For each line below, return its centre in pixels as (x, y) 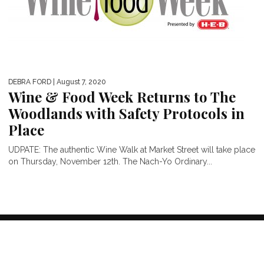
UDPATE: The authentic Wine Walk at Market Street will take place (132, 149)
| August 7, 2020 (79, 82)
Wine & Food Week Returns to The (122, 96)
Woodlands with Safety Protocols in (126, 113)
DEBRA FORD (30, 82)
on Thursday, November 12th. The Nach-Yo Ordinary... (110, 161)
